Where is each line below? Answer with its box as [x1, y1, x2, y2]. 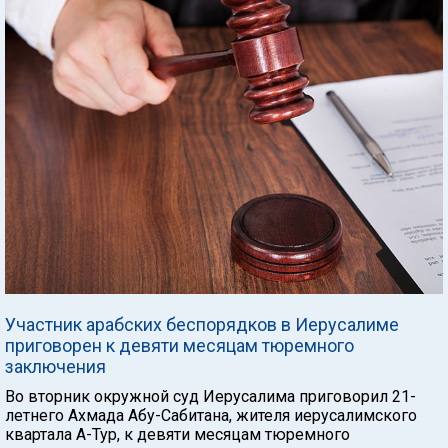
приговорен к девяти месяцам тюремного [5, 334, 354, 356]
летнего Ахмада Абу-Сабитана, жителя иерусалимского [5, 405, 417, 425]
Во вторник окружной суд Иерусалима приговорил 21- [5, 386, 416, 406]
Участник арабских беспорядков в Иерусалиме [5, 313, 399, 335]
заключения [5, 355, 106, 377]
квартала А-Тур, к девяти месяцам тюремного [5, 424, 350, 444]
